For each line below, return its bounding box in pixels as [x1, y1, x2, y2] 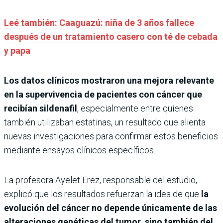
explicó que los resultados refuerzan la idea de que [4, 188, 201, 199]
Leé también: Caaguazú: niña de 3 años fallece [4, 17, 194, 28]
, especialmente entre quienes [77, 103, 193, 113]
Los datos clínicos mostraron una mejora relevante [4, 75, 214, 86]
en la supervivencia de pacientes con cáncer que [4, 89, 202, 100]
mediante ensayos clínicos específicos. [4, 144, 155, 155]
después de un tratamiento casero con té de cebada [4, 31, 218, 42]
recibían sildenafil [4, 103, 77, 113]
